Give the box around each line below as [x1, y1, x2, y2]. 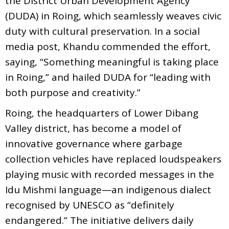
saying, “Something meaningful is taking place [5, 55, 219, 68]
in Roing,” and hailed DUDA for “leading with [5, 70, 211, 84]
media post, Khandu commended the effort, [5, 39, 211, 53]
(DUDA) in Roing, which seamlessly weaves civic [5, 9, 221, 22]
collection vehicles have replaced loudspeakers [5, 152, 221, 166]
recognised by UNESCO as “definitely [5, 198, 174, 212]
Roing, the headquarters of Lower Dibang [5, 106, 198, 120]
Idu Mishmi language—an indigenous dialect [5, 182, 211, 196]
